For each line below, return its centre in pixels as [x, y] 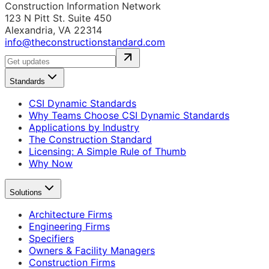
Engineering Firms [69, 227]
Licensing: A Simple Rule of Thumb [107, 152]
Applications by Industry [84, 128]
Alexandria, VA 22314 [53, 30]
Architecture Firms [71, 215]
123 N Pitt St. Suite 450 [58, 18]
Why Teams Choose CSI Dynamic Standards [129, 116]
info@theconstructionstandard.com [85, 42]
